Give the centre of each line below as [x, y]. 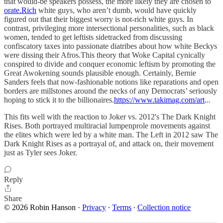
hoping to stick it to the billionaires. [59, 100]
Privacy [94, 207]
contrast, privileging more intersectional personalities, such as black [109, 28]
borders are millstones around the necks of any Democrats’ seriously [111, 91]
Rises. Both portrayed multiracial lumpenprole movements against [107, 126]
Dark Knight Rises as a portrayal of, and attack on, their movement [109, 144]
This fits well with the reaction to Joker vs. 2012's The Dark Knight [110, 117]
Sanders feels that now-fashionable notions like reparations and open [111, 82]
